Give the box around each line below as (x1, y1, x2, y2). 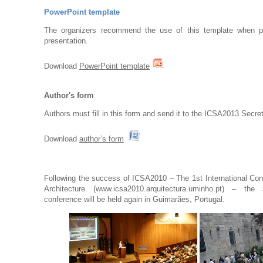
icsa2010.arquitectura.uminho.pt (113, 184, 222, 194)
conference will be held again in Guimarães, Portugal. (44, 195, 225, 204)
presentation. (44, 36, 88, 46)
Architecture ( (44, 184, 96, 194)
